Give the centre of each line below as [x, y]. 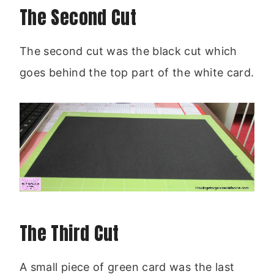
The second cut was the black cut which [128, 51]
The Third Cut [69, 233]
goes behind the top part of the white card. [137, 72]
